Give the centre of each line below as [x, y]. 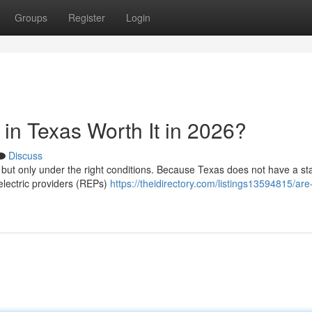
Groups [31, 17]
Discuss [25, 155]
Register [87, 17]
